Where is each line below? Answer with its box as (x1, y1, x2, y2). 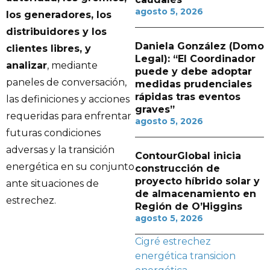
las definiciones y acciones (6, 93, 130, 105)
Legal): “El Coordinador (135, 53, 256, 64)
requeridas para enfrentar (6, 110, 131, 122)
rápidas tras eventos (135, 91, 240, 102)
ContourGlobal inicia (135, 150, 241, 162)
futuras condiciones (6, 127, 101, 139)
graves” (135, 104, 175, 115)
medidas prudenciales (135, 78, 252, 90)
